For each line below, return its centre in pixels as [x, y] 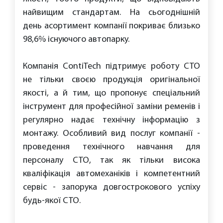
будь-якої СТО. [53, 201]
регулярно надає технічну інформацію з [111, 120]
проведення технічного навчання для [111, 147]
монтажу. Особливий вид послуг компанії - [111, 134]
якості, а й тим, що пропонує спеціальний [111, 93]
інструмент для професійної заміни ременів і [111, 107]
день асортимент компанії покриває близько [111, 26]
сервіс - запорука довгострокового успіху [111, 187]
